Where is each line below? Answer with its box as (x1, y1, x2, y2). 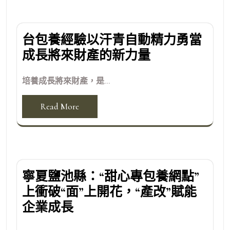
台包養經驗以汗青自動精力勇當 (22, 32, 202, 48)
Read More (41, 101, 79, 112)
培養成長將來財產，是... (22, 75, 110, 86)
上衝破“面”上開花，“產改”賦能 (22, 184, 197, 200)
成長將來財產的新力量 (22, 47, 150, 63)
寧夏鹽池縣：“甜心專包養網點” (22, 168, 199, 184)
